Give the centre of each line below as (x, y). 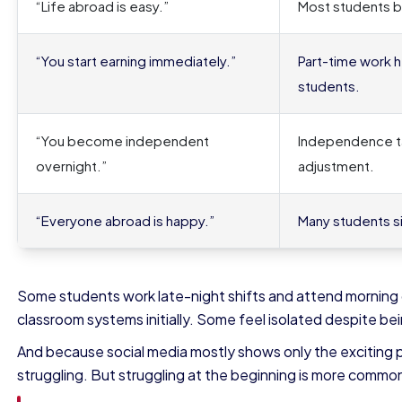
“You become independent (122, 140)
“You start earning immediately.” (136, 61)
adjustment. (336, 166)
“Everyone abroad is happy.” (125, 220)
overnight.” (71, 166)
